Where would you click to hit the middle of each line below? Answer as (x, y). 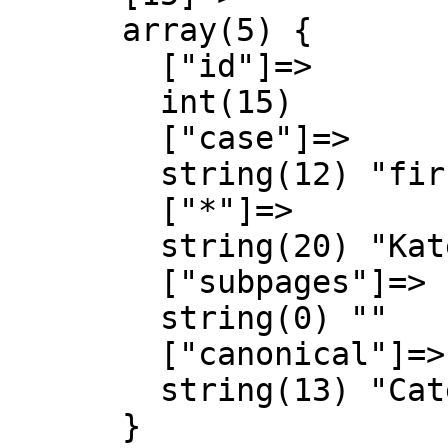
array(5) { (65, 30)
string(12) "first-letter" (84, 174)
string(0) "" (84, 318)
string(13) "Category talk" (84, 390)
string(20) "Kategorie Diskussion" (84, 246)
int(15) (84, 102)
